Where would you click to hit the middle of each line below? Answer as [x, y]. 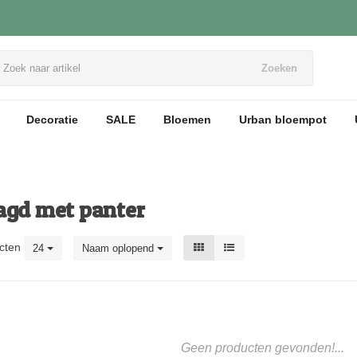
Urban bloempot [283, 120]
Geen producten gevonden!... [262, 348]
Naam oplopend [120, 248]
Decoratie [52, 120]
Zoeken [279, 68]
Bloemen [187, 120]
